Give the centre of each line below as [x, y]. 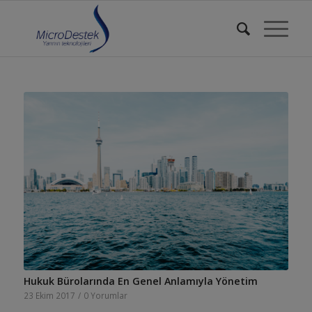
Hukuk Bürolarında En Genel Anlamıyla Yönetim [140, 281]
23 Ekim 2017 [49, 296]
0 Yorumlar [105, 296]
